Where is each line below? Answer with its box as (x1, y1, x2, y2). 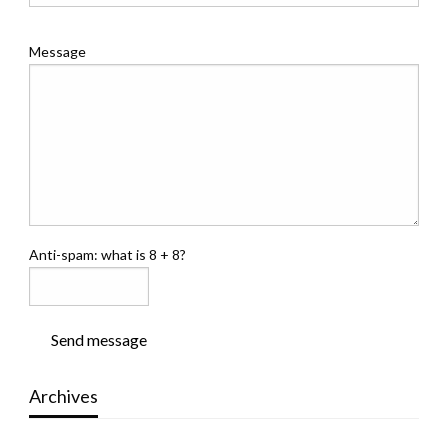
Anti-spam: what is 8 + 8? (28, 245, 186, 263)
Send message (50, 329, 147, 349)
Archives (28, 384, 98, 407)
